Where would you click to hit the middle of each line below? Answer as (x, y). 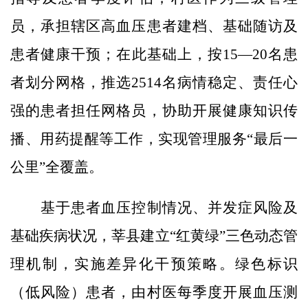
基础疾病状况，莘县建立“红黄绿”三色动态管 (154, 235)
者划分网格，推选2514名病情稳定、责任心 (154, 82)
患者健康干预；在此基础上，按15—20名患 (154, 54)
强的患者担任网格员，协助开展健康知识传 (154, 110)
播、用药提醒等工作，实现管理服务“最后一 (154, 139)
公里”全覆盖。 (57, 167)
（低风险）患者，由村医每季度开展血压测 (154, 292)
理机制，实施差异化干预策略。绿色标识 (154, 264)
